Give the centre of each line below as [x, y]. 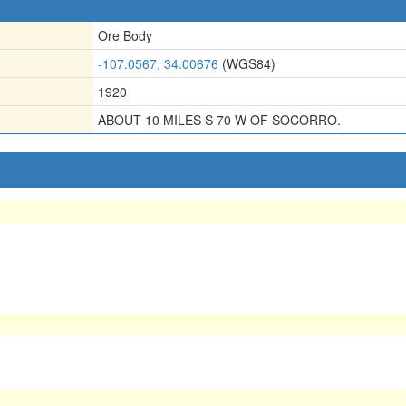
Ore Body [125, 35]
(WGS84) [247, 63]
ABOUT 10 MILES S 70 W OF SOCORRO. [219, 119]
